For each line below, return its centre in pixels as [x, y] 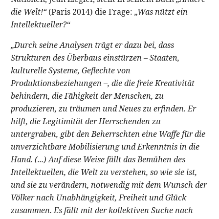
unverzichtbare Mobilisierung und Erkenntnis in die [105, 146]
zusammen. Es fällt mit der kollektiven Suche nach [102, 210]
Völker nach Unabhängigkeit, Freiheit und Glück [99, 197]
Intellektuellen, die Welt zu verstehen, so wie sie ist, [104, 172]
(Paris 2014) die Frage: [91, 11]
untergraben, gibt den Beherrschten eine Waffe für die [108, 134]
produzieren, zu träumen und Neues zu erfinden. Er [104, 108]
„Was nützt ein [161, 11]
